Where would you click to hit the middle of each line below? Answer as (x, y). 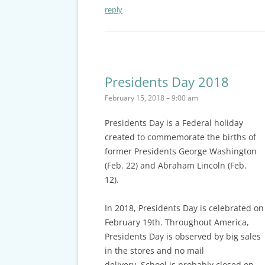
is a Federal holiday (204, 123)
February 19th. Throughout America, (177, 222)
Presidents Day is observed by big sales (182, 237)
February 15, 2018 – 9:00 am (151, 98)
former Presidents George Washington (180, 151)
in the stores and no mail (154, 251)
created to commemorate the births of (180, 137)
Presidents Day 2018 (167, 82)
